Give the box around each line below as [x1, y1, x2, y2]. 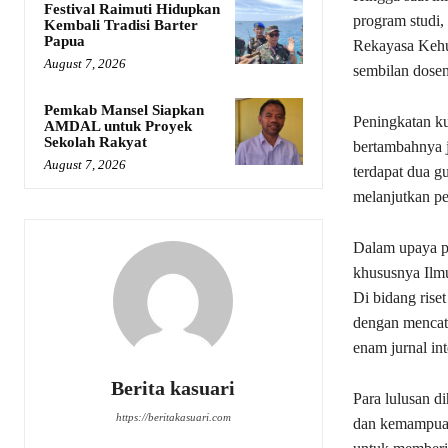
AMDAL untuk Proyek [44, 118, 192, 135]
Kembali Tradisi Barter [44, 17, 198, 34]
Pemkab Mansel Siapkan [44, 102, 204, 119]
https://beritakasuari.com [115, 411, 231, 424]
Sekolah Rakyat [44, 134, 147, 151]
